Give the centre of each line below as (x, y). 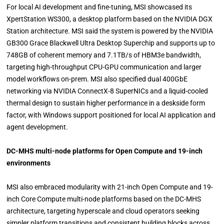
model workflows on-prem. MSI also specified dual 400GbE (97, 79)
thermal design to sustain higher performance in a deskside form (106, 103)
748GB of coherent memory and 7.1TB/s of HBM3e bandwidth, (104, 55)
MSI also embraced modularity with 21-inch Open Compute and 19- (110, 187)
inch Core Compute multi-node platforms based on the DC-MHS (104, 199)
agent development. (37, 127)
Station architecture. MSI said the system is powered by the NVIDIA (110, 31)
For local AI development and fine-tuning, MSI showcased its (99, 7)
